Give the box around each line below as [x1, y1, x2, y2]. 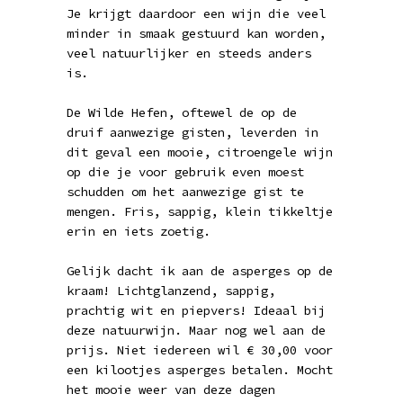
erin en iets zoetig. [67, 223, 210, 239]
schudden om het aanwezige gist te [67, 184, 304, 200]
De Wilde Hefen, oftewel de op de [67, 104, 297, 121]
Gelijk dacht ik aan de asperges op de [67, 263, 333, 279]
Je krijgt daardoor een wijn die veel [67, 5, 326, 22]
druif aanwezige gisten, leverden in [67, 124, 318, 140]
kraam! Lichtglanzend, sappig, [67, 282, 275, 299]
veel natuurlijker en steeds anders [67, 45, 311, 61]
